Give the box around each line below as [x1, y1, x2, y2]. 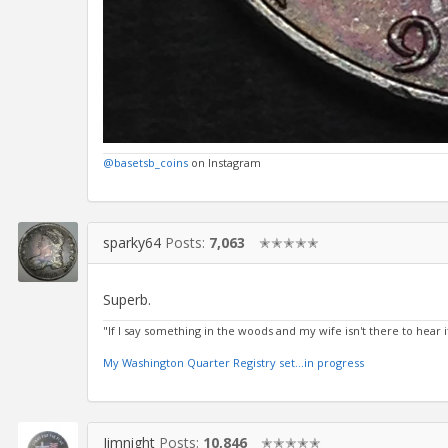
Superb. [103, 290, 151, 310]
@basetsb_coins [103, 154, 188, 170]
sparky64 [103, 232, 161, 252]
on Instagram [188, 154, 261, 170]
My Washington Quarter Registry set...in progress [103, 354, 364, 370]
